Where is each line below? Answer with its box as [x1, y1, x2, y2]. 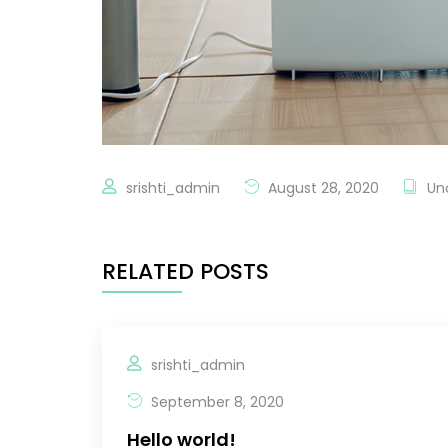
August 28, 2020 [264, 177, 379, 198]
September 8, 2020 [147, 391, 284, 412]
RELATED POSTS [102, 255, 269, 287]
